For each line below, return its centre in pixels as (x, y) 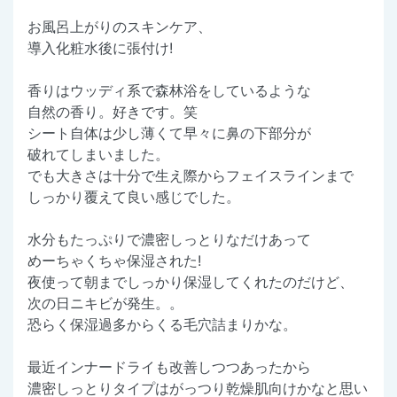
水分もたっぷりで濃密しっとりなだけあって (169, 239)
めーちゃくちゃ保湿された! (114, 260)
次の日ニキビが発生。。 (105, 303)
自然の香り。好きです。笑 (113, 111)
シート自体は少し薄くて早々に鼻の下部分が (169, 132)
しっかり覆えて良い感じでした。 (134, 196)
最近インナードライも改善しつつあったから (169, 366)
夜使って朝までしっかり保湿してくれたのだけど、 (191, 281)
